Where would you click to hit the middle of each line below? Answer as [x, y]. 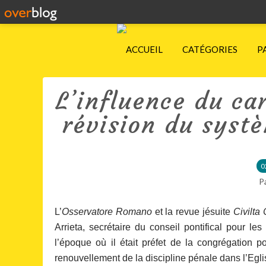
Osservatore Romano [107, 212]
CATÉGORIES [210, 49]
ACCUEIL [144, 49]
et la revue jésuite [192, 212]
